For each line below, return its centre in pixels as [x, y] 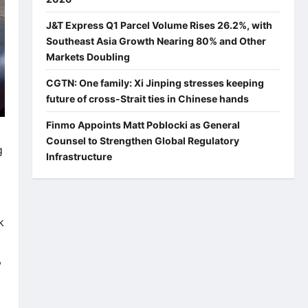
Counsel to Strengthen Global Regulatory [142, 140]
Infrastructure [79, 156]
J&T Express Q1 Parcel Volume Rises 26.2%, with [159, 25]
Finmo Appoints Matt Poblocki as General [143, 124]
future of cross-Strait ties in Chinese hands [147, 98]
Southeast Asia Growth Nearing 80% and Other [156, 41]
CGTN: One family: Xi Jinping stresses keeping [155, 82]
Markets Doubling [88, 56]
